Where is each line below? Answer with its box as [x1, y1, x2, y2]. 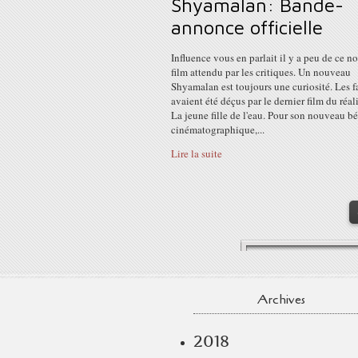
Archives [257, 291, 305, 308]
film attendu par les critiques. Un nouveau [171, 65, 351, 79]
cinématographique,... [171, 122, 265, 137]
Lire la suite [171, 146, 222, 161]
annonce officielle [171, 16, 323, 38]
